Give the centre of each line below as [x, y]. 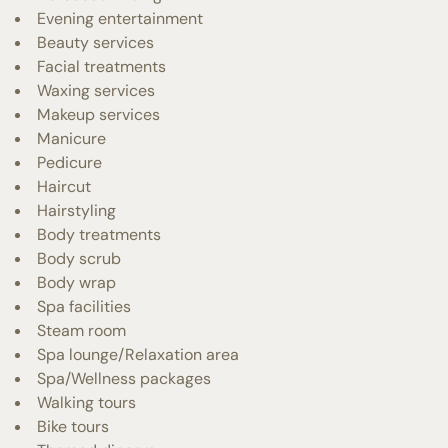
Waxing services [96, 90]
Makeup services [98, 114]
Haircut [64, 186]
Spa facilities [84, 306]
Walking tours [86, 402]
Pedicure [69, 162]
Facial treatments [101, 66]
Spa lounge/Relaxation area [138, 354]
